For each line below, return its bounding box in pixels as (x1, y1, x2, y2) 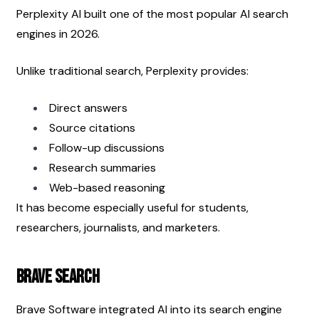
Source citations (49, 120, 135, 135)
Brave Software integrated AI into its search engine (16, 301, 282, 317)
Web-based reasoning (49, 179, 165, 195)
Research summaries (49, 159, 156, 175)
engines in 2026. (16, 26, 100, 41)
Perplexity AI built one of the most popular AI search (16, 6, 288, 21)
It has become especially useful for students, (16, 199, 249, 215)
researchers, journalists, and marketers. (16, 219, 220, 235)
